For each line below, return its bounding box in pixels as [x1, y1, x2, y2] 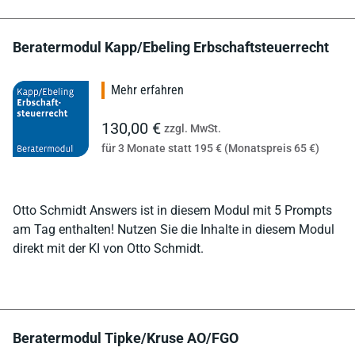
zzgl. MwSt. [164, 121, 221, 135]
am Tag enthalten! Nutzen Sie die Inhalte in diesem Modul [13, 221, 334, 237]
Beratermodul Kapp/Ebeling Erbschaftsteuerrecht [13, 38, 329, 55]
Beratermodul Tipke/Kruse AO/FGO [13, 329, 239, 346]
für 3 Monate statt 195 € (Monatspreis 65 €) [101, 141, 319, 155]
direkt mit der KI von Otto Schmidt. [13, 240, 204, 256]
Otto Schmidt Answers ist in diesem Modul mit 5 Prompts [13, 202, 332, 218]
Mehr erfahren [111, 82, 184, 97]
